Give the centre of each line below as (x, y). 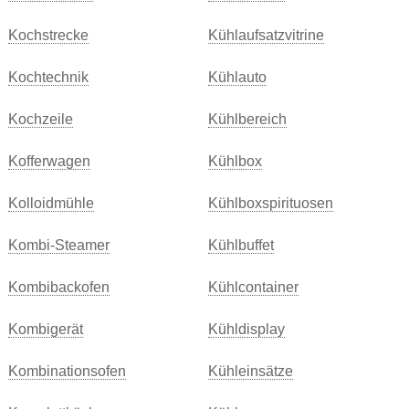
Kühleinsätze (250, 371)
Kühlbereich (247, 119)
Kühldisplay (246, 329)
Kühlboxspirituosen (270, 203)
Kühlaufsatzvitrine (266, 35)
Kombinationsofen (67, 371)
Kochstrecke (48, 35)
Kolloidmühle (51, 203)
